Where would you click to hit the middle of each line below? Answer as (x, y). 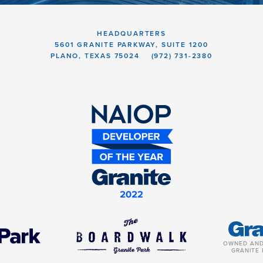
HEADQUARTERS (131, 33)
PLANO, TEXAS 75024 (95, 56)
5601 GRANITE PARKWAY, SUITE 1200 (131, 45)
